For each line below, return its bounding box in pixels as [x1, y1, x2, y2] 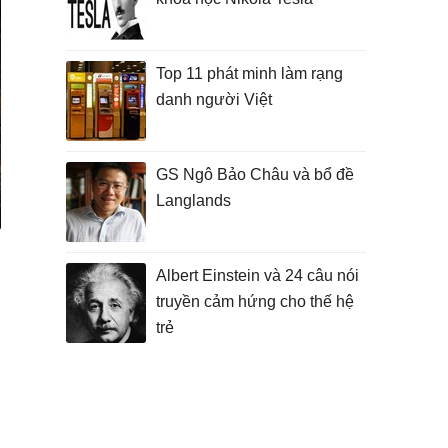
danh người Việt [156, 91, 272, 108]
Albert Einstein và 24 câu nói [156, 267, 359, 284]
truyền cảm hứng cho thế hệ [156, 293, 354, 310]
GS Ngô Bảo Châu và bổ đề [156, 166, 354, 183]
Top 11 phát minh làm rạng [156, 65, 343, 82]
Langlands [156, 192, 231, 209]
